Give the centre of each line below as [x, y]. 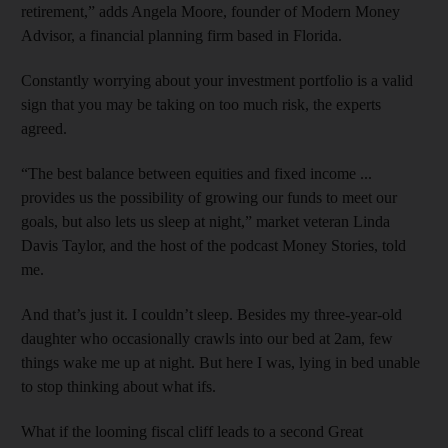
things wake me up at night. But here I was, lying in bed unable [220, 362]
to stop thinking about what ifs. [118, 386]
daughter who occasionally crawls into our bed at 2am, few [207, 338]
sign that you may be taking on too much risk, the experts [201, 104]
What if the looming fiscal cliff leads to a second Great [192, 431]
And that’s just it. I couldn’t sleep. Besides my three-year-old [211, 314]
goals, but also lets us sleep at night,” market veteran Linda [205, 221]
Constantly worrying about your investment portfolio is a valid [217, 80]
